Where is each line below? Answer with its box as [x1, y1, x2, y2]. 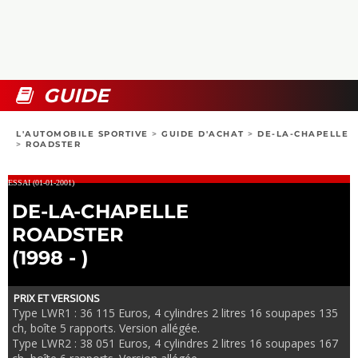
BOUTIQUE [32, 77, 90, 89]
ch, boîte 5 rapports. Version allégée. [12, 320, 200, 336]
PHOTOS [32, 5, 79, 18]
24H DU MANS [32, 113, 110, 125]
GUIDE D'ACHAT [161, 129, 245, 139]
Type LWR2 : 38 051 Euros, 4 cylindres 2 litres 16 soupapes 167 [12, 336, 338, 352]
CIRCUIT [32, 149, 77, 161]
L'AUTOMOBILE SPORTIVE [16, 129, 149, 139]
